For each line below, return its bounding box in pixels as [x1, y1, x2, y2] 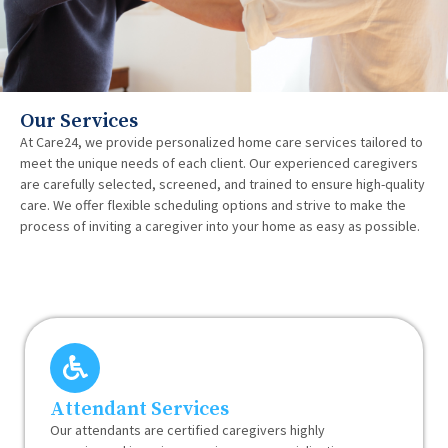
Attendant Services [50, 396, 229, 422]
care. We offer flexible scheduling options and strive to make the [20, 195, 406, 214]
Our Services [20, 108, 138, 134]
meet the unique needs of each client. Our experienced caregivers [20, 153, 418, 172]
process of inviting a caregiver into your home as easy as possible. [20, 216, 420, 235]
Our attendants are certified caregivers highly [50, 420, 325, 439]
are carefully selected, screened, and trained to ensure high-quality [20, 174, 425, 193]
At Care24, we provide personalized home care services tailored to [20, 132, 423, 151]
